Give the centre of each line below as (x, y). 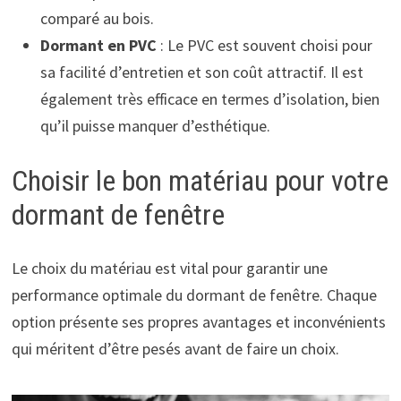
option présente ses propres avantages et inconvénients (198, 322)
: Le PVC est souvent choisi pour (264, 46)
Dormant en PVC (98, 46)
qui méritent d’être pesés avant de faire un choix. (175, 349)
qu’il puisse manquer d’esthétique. (155, 126)
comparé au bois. (97, 19)
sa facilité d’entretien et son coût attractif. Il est (201, 73)
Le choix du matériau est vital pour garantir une (169, 269)
